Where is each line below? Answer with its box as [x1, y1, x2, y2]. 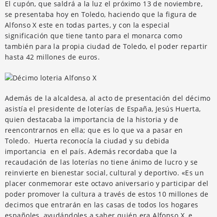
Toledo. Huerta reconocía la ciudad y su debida [5, 136, 170, 145]
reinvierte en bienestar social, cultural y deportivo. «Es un [5, 168, 204, 177]
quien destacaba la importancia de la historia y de [5, 114, 179, 124]
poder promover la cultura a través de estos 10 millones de [5, 189, 209, 199]
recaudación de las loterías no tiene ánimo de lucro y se [5, 157, 198, 167]
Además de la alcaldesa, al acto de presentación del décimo [5, 93, 211, 103]
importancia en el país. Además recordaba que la [5, 146, 177, 156]
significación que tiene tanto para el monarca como [5, 31, 183, 40]
